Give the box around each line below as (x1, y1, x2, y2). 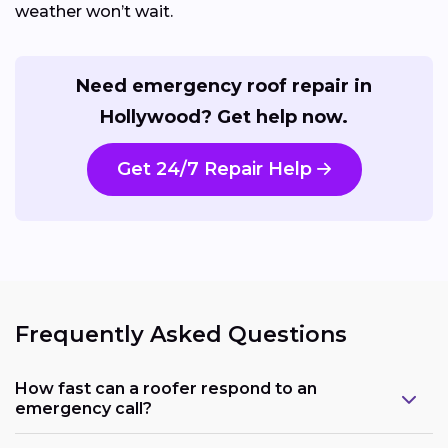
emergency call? (15, 399, 152, 419)
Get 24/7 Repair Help (117, 157, 312, 180)
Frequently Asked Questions (15, 320, 347, 348)
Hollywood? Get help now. (100, 105, 348, 128)
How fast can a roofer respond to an (15, 379, 317, 399)
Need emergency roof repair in (76, 74, 372, 97)
